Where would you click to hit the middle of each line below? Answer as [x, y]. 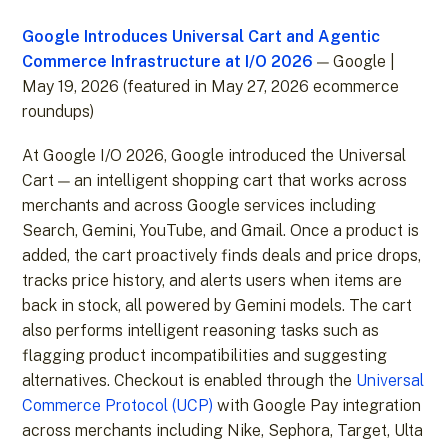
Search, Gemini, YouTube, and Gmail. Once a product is [221, 231]
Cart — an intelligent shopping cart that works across [215, 181]
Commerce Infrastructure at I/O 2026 [168, 61]
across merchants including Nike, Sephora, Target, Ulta [223, 431]
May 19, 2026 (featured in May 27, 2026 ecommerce [211, 86]
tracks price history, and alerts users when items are [212, 281]
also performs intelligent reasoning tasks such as [201, 331]
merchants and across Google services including [199, 206]
